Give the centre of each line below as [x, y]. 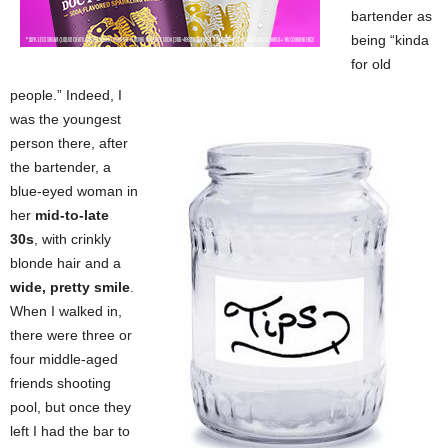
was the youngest [65, 119]
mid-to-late [72, 215]
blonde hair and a [65, 263]
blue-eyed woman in [74, 191]
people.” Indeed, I [66, 95]
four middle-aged [64, 359]
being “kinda [390, 40]
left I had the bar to [70, 431]
